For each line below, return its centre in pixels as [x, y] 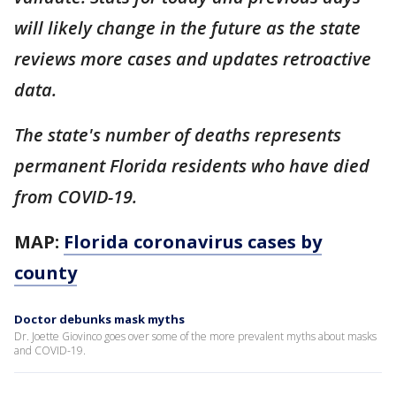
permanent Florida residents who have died [192, 165]
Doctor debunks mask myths [99, 319]
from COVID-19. [78, 196]
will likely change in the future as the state [187, 27]
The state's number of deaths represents [178, 134]
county [46, 272]
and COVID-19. [50, 350]
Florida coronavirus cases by [193, 241]
